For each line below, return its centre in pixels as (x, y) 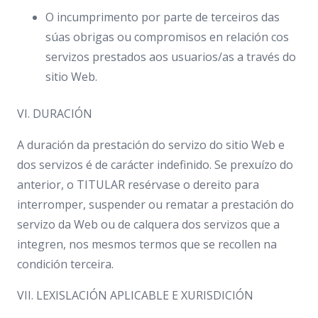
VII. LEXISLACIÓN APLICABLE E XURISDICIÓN (135, 295)
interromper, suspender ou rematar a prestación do (155, 204)
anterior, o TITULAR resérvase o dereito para (138, 185)
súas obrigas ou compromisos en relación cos (167, 37)
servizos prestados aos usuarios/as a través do (171, 57)
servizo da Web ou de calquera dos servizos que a (148, 224)
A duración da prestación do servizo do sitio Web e (151, 145)
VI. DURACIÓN (55, 114)
